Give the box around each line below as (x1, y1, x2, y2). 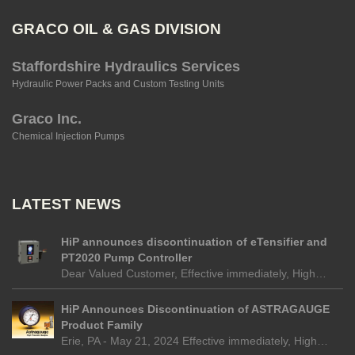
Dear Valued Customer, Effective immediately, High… (61, 267, 326, 281)
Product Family (61, 319, 143, 332)
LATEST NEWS (12, 196, 121, 213)
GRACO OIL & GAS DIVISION (12, 21, 221, 38)
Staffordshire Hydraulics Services (12, 59, 240, 75)
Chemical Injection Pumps (12, 131, 124, 143)
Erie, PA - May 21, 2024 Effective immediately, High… (61, 334, 328, 348)
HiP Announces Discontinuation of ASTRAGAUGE (61, 303, 330, 316)
